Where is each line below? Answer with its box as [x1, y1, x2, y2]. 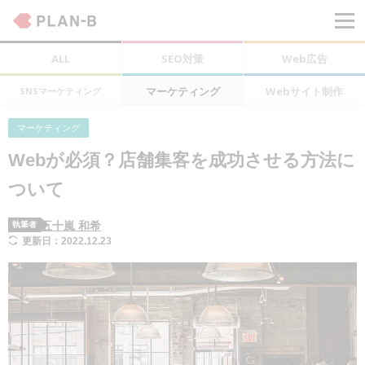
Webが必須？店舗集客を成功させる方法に [8, 150, 355, 170]
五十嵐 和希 [41, 219, 101, 232]
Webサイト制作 [266, 83, 344, 99]
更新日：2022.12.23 [22, 235, 112, 247]
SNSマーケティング [20, 85, 102, 97]
